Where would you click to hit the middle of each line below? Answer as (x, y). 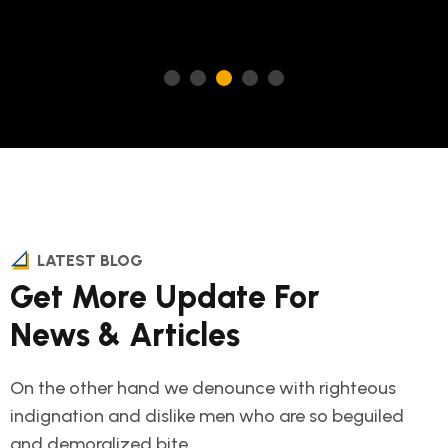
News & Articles (125, 334)
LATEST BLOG (90, 260)
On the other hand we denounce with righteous (203, 387)
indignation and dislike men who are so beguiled (207, 415)
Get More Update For (165, 296)
